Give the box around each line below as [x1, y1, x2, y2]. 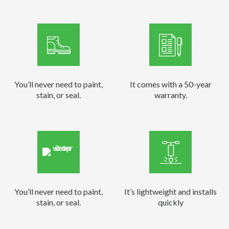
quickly [157, 197, 184, 207]
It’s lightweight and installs [124, 186, 217, 196]
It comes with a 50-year [129, 79, 212, 89]
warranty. [154, 89, 187, 100]
